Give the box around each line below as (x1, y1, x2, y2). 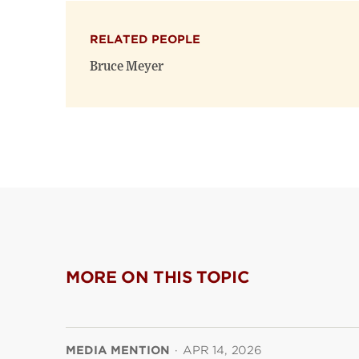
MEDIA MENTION (66, 344, 170, 357)
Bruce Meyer (90, 60, 163, 73)
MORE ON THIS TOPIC (66, 268, 250, 287)
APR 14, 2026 (183, 344, 262, 357)
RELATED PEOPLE (90, 33, 200, 46)
